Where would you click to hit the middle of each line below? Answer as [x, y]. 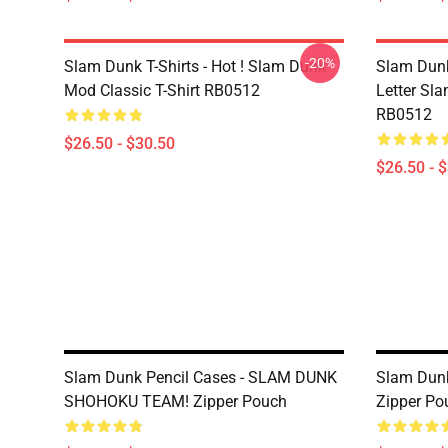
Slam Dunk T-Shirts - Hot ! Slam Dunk [195, 66]
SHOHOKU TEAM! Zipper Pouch [175, 401]
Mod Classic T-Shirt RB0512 [162, 90]
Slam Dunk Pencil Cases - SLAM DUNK [200, 377]
